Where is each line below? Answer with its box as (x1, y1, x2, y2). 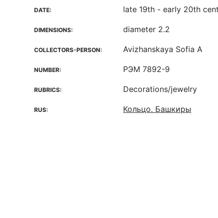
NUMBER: (34, 66, 61, 73)
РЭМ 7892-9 (123, 64, 170, 74)
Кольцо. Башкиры (123, 104, 191, 114)
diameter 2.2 (123, 24, 170, 34)
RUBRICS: (34, 86, 62, 93)
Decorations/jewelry (123, 84, 197, 94)
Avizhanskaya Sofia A (123, 44, 202, 54)
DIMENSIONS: (34, 26, 73, 34)
